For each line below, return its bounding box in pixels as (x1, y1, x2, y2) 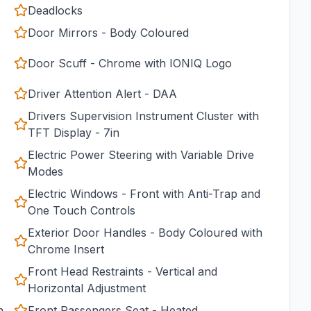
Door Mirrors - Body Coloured (28, 26, 189, 40)
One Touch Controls (28, 203, 135, 217)
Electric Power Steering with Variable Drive (28, 148, 254, 162)
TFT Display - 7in (28, 126, 119, 140)
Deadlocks (28, 3, 83, 17)
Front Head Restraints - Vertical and (28, 264, 217, 278)
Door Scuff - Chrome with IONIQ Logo (28, 56, 232, 70)
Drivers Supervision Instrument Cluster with (28, 109, 259, 123)
